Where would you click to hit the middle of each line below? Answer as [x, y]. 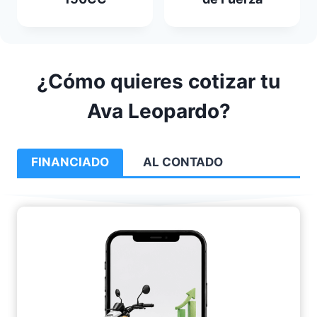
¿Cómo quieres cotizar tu [158, 82]
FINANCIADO [70, 162]
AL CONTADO [183, 162]
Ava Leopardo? [158, 111]
